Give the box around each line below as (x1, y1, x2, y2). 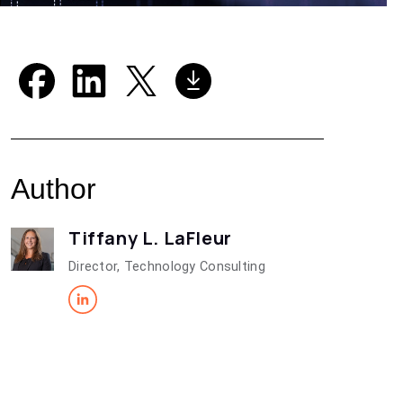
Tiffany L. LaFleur (67, 225, 232, 250)
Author (10, 172, 96, 205)
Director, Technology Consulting (67, 258, 265, 274)
